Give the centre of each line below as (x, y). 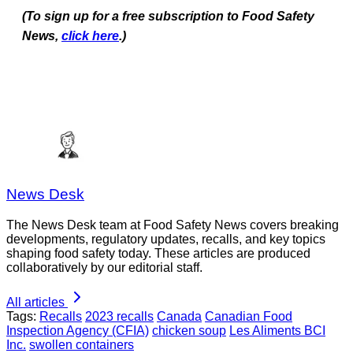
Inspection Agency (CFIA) (78, 331)
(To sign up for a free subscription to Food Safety (168, 16)
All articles (35, 303)
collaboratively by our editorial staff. (104, 268)
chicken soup (189, 331)
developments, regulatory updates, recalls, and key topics (166, 240)
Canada (179, 317)
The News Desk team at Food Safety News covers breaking (173, 225)
